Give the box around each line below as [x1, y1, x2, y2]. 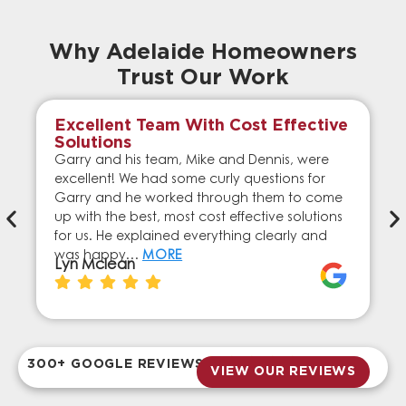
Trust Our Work [117, 66, 289, 89]
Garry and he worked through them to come [54, 192, 343, 206]
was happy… [54, 249, 142, 263]
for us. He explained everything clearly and [54, 230, 327, 244]
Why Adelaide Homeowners [49, 41, 357, 63]
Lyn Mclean [54, 257, 135, 273]
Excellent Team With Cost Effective [54, 117, 348, 134]
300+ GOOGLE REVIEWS [27, 357, 205, 371]
